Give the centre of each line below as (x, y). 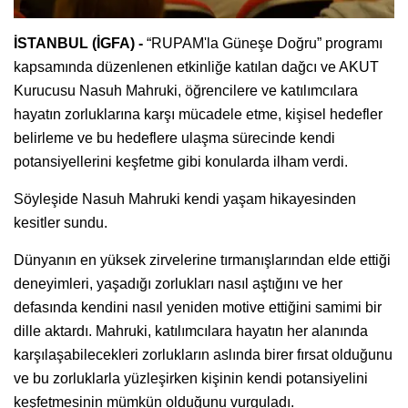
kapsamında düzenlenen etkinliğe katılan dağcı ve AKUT (196, 66)
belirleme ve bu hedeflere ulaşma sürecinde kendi (174, 138)
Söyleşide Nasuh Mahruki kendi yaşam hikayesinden (185, 199)
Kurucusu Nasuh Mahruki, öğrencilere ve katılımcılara (186, 90)
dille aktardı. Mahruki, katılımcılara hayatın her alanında (191, 331)
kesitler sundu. (61, 222)
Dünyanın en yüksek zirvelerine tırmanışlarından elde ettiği (202, 260)
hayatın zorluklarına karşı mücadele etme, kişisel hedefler (198, 114)
